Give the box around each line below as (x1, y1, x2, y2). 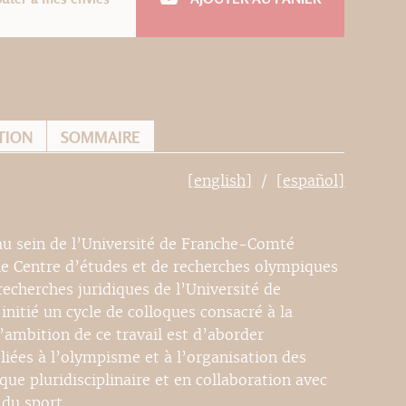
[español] (276, 170, 345, 190)
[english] (188, 170, 253, 190)
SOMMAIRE (61, 127, 141, 147)
